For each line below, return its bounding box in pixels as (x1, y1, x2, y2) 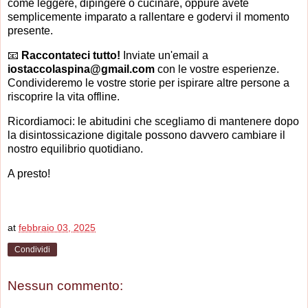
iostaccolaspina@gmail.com (8, 63, 155, 76)
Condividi (14, 245, 50, 255)
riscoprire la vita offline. (8, 91, 120, 103)
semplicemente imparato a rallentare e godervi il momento (8, 11, 289, 23)
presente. (8, 25, 53, 37)
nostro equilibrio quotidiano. (8, 142, 143, 155)
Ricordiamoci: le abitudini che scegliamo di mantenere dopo (8, 115, 299, 127)
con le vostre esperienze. (155, 63, 279, 76)
